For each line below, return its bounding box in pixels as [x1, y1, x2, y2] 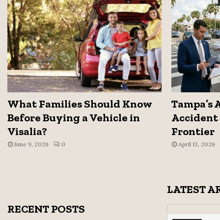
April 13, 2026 [178, 140, 215, 148]
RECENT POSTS [7, 202, 85, 216]
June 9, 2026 [14, 140, 49, 148]
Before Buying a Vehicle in [7, 111, 140, 125]
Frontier [171, 125, 215, 138]
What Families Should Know [7, 97, 152, 111]
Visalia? [7, 125, 47, 138]
